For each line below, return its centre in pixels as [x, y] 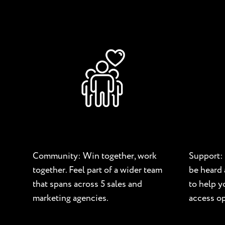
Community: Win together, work [95, 156]
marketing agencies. [71, 198]
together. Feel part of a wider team [97, 170]
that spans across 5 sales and [87, 184]
